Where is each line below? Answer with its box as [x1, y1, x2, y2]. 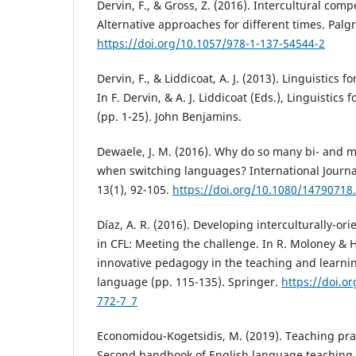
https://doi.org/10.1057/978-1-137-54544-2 [97, 35, 325, 51]
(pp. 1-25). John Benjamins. [97, 108, 242, 124]
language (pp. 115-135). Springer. [97, 273, 281, 289]
